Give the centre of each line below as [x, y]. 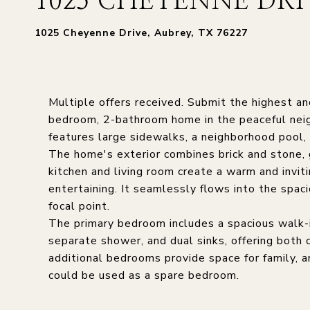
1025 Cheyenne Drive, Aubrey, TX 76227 [141, 33]
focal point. [79, 206]
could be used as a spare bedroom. [144, 275]
